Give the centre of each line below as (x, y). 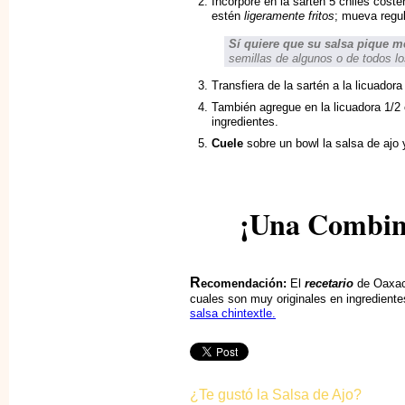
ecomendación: (244, 284)
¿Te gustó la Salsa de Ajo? (276, 395)
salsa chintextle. (233, 314)
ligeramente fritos (289, 15)
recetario (329, 284)
